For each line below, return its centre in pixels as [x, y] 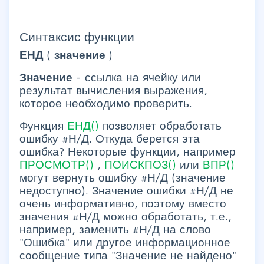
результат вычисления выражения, [113, 90]
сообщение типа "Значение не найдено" [128, 255]
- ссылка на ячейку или [138, 77]
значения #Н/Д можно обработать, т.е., [126, 216]
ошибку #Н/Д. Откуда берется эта [110, 138]
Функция [43, 125]
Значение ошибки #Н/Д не [163, 190]
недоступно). [56, 190]
